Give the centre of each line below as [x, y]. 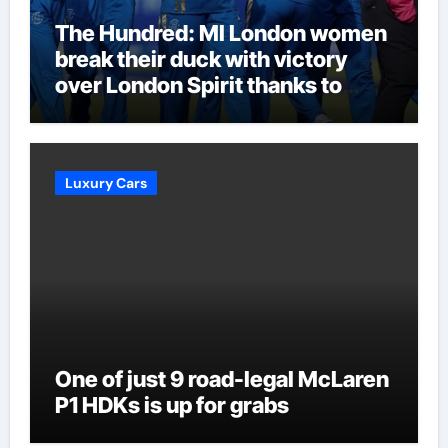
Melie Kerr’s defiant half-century [223, 111]
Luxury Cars [105, 182]
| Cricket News [130, 137]
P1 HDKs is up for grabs [171, 404]
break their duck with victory [200, 59]
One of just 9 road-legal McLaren [221, 378]
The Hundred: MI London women [220, 33]
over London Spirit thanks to [198, 85]
